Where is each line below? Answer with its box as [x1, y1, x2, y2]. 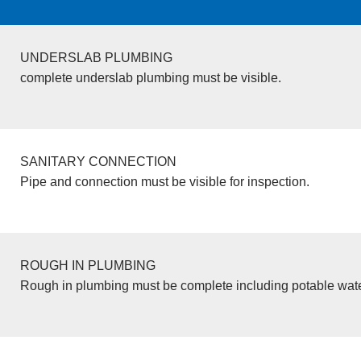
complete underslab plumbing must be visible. [19, 70, 281, 85]
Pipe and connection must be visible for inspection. [19, 174, 309, 189]
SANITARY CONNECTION [19, 154, 176, 168]
